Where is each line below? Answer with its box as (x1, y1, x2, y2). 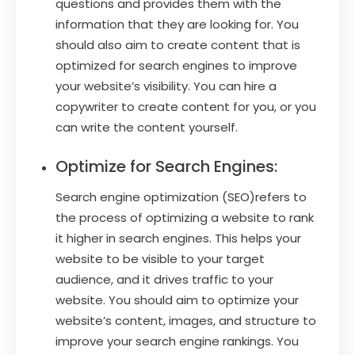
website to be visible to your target (55, 250, 265, 267)
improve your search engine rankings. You (55, 332, 299, 349)
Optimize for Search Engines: (55, 155, 277, 177)
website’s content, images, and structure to (55, 311, 316, 329)
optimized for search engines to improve (55, 56, 297, 74)
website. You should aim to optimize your (55, 291, 299, 308)
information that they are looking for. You (55, 15, 299, 32)
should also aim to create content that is (55, 36, 300, 53)
